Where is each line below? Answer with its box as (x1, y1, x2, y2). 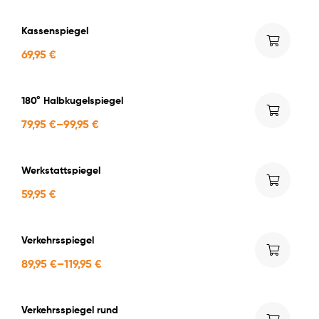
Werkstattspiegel (21, 163, 100, 177)
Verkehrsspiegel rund (21, 303, 118, 316)
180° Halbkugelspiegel (21, 93, 123, 107)
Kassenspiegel (21, 23, 88, 37)
